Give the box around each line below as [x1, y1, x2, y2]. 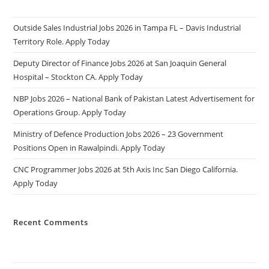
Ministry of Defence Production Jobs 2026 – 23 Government [13, 128, 224, 139]
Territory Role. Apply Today [13, 35, 110, 47]
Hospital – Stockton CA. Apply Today [13, 71, 144, 82]
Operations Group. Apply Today [13, 106, 127, 118]
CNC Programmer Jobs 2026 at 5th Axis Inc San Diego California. [13, 163, 238, 175]
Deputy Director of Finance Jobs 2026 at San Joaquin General [13, 57, 227, 68]
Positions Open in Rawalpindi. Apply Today [13, 142, 166, 153]
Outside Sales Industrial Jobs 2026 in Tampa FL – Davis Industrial [13, 22, 241, 33]
